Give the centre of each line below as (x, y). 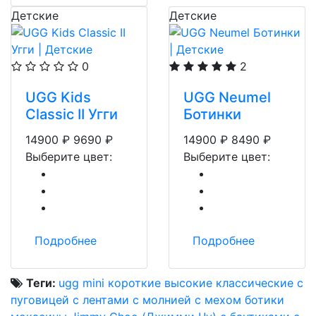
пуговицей (40, 300)
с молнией (162, 300)
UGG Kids (58, 97)
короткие (134, 283)
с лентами (101, 300)
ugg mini (81, 283)
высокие (188, 283)
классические (255, 283)
